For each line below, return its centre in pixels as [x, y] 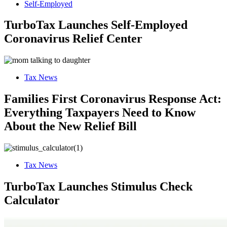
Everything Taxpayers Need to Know [100, 113]
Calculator [32, 200]
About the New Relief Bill [70, 126]
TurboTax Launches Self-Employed [96, 25]
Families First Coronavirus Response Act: [113, 99]
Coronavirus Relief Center [73, 39]
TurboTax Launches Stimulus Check [98, 187]
